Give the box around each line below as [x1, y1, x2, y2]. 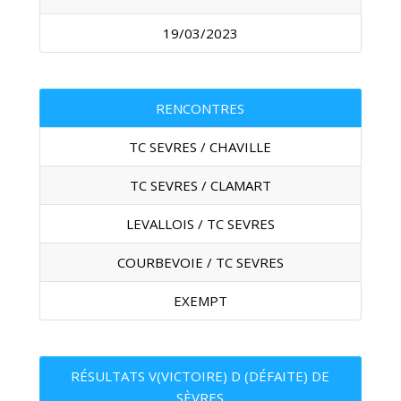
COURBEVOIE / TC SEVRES [116, 253, 284, 271]
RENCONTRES [156, 99, 245, 117]
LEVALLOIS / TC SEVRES [125, 215, 275, 233]
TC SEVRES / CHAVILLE [129, 138, 272, 156]
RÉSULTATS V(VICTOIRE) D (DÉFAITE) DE [71, 367, 330, 385]
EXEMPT [173, 292, 227, 310]
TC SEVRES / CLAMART [129, 176, 271, 194]
